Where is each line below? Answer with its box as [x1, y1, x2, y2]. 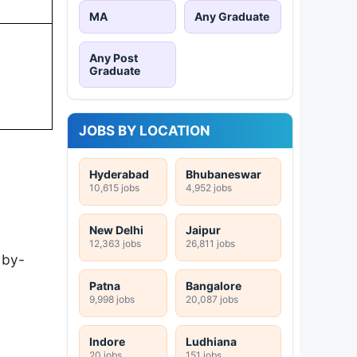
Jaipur [186, 222, 221, 237]
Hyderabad [89, 167, 149, 181]
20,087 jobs [186, 292, 238, 305]
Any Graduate [194, 9, 269, 23]
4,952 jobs [186, 181, 232, 194]
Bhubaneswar [186, 167, 261, 181]
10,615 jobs [89, 181, 139, 194]
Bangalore [186, 278, 241, 292]
